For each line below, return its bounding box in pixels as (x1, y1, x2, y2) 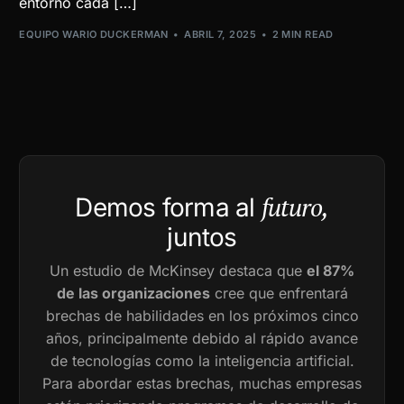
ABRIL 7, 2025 (184, 27, 257, 41)
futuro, (261, 189, 329, 224)
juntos (167, 221, 237, 252)
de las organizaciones (56, 283, 210, 302)
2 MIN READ (271, 27, 334, 41)
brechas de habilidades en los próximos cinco (45, 306, 359, 325)
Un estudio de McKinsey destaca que (50, 261, 307, 280)
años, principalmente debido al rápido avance (46, 328, 358, 347)
